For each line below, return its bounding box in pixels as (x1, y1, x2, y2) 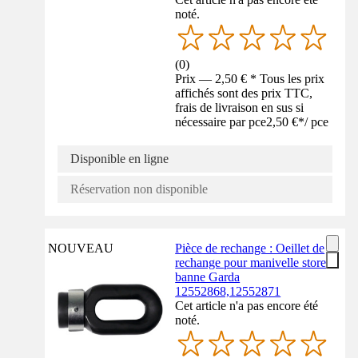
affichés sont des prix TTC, (175, 86, 313, 100)
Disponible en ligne (70, 151, 169, 165)
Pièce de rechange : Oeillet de (175, 241, 325, 255)
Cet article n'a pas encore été (175, 298, 319, 312)
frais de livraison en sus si (175, 100, 304, 114)
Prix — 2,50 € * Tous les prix (175, 71, 325, 86)
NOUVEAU (48, 241, 113, 255)
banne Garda (175, 269, 241, 284)
